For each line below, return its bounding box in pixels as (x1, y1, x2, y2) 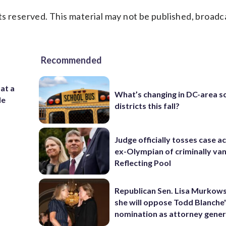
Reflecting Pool (115, 157, 172, 167)
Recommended (41, 54, 102, 66)
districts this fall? (115, 100, 180, 110)
